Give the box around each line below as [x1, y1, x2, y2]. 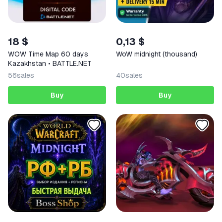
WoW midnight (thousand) [116, 49, 197, 58]
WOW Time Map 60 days [8, 49, 88, 58]
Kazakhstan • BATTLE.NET [8, 58, 92, 68]
